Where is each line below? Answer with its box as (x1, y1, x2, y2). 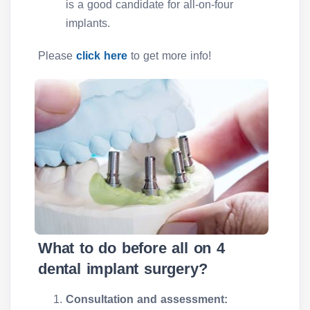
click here (76, 50, 131, 62)
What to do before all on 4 (38, 239, 225, 257)
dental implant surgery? (38, 260, 208, 278)
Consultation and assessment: (66, 293, 228, 306)
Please (38, 50, 76, 62)
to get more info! (131, 50, 211, 62)
